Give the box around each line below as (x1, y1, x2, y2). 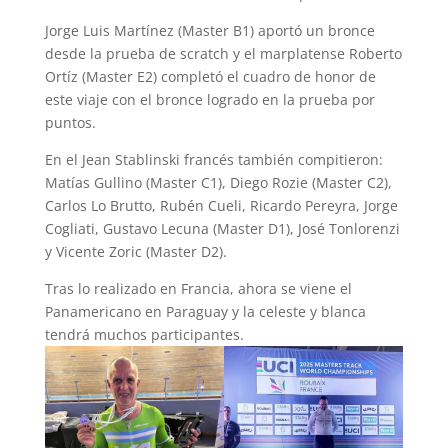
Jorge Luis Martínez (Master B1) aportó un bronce (44, 21, 375, 41)
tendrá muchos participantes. (44, 325, 244, 345)
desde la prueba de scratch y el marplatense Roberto (44, 44, 402, 64)
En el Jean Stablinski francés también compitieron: (44, 150, 383, 170)
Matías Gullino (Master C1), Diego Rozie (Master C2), (44, 173, 392, 193)
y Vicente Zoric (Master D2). (44, 242, 227, 262)
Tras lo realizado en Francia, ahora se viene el (44, 279, 352, 299)
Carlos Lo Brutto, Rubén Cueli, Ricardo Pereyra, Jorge (44, 196, 398, 216)
